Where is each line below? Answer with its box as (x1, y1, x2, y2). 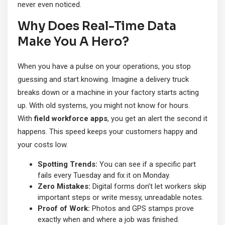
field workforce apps (34, 114, 107, 124)
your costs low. (18, 140, 68, 150)
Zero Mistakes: (38, 182, 90, 191)
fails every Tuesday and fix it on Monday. (38, 171, 170, 180)
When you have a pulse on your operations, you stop (18, 62, 191, 71)
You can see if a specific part (97, 160, 196, 169)
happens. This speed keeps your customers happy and (18, 127, 197, 137)
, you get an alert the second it (107, 114, 207, 124)
